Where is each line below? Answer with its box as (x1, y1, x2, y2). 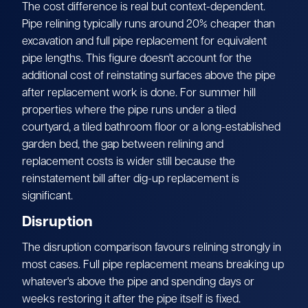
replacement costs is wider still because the (22, 156, 235, 168)
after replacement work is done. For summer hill (22, 87, 256, 99)
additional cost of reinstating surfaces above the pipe (22, 70, 276, 82)
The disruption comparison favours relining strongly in (22, 242, 281, 254)
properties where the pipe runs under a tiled (22, 104, 236, 116)
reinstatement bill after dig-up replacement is (22, 173, 239, 185)
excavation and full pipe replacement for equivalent (22, 36, 267, 47)
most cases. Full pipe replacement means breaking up (22, 259, 284, 271)
